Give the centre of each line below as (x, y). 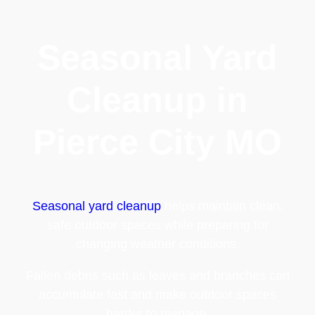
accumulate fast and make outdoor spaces (157, 294)
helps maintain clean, (222, 206)
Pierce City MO (157, 142)
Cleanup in (157, 99)
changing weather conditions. (157, 244)
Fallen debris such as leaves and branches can (157, 275)
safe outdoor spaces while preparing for (157, 225)
